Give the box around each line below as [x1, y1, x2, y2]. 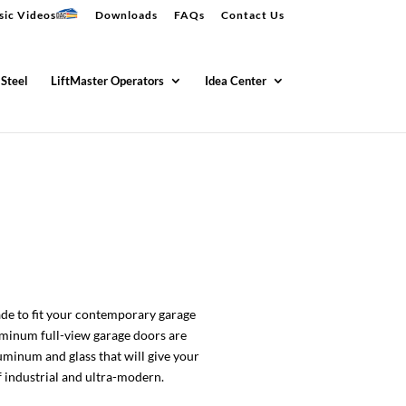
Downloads [94, 8, 158, 23]
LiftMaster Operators [50, 73, 164, 89]
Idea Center [204, 73, 266, 89]
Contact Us [220, 8, 285, 23]
